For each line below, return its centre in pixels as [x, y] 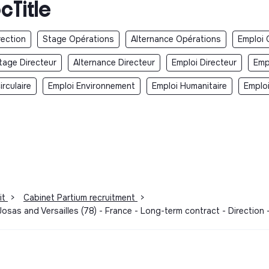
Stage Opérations [78, 39]
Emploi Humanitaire [189, 86]
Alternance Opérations [176, 39]
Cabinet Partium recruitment [80, 198]
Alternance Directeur [114, 63]
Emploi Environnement [92, 86]
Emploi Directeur [204, 63]
